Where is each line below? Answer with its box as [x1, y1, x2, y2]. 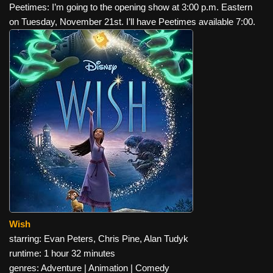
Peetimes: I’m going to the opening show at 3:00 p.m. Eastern [9, 1, 252, 12]
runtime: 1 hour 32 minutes [9, 247, 115, 258]
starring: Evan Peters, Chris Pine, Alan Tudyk [9, 233, 188, 244]
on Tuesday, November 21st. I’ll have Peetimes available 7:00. [9, 16, 255, 27]
